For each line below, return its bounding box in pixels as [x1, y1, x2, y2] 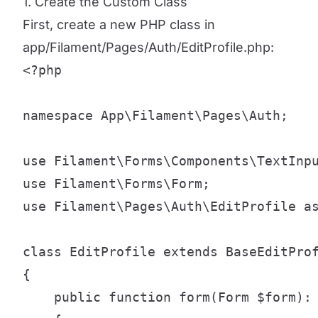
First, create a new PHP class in [23, 17, 215, 32]
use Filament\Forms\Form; [23, 176, 210, 191]
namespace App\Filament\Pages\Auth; [23, 108, 288, 123]
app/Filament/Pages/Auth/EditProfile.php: [23, 40, 274, 55]
